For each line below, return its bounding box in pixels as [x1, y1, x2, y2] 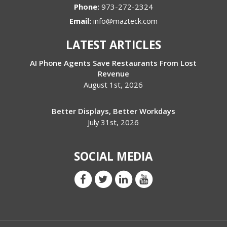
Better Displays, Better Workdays [51, 105, 175, 116]
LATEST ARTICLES [65, 36, 161, 53]
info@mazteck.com [93, 15, 158, 26]
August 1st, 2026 [84, 79, 143, 90]
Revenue [97, 68, 129, 79]
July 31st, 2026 [88, 117, 139, 127]
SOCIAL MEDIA [74, 148, 153, 164]
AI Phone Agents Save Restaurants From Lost [30, 57, 197, 68]
